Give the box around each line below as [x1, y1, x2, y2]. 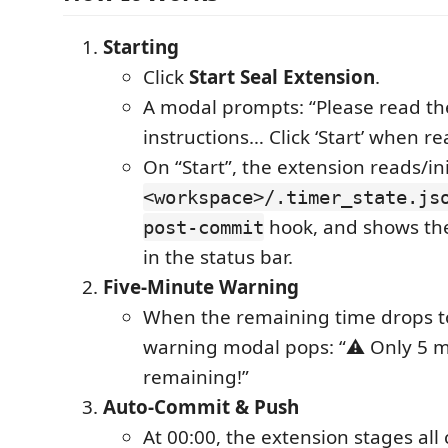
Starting [103, 34, 179, 60]
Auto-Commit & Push [103, 394, 299, 420]
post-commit [143, 216, 264, 238]
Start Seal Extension [189, 64, 375, 90]
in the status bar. [143, 244, 293, 270]
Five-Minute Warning [103, 274, 299, 300]
